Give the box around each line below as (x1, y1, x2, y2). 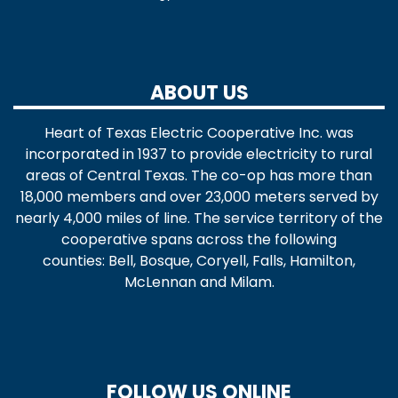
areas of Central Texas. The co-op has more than (26, 165, 372, 187)
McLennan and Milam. (123, 272, 275, 293)
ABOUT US (149, 79, 249, 107)
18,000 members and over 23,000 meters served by (20, 187, 378, 208)
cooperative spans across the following (61, 229, 337, 251)
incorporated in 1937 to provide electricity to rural (26, 144, 372, 165)
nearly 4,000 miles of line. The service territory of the (15, 208, 383, 229)
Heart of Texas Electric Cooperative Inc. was (44, 123, 354, 144)
